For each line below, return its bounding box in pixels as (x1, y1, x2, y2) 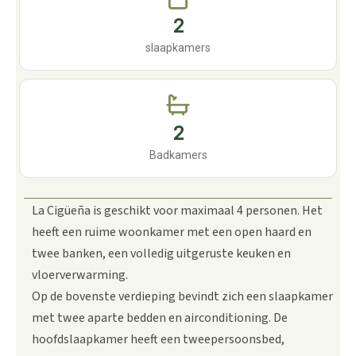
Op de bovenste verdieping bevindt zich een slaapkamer (32, 288, 333, 305)
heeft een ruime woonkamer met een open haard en (32, 223, 311, 241)
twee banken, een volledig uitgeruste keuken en (32, 245, 291, 262)
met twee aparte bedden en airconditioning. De (32, 309, 288, 327)
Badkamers (149, 149, 207, 161)
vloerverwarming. (32, 266, 128, 284)
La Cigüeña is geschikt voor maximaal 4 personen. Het (32, 202, 323, 219)
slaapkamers (145, 41, 211, 54)
